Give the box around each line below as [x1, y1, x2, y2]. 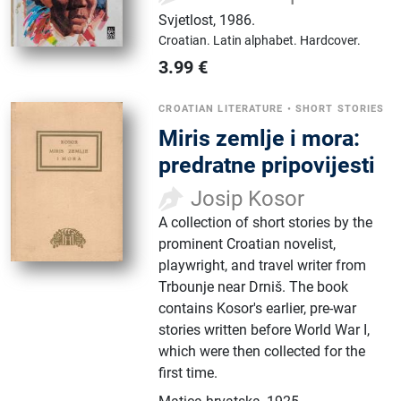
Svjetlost [158, 12, 214, 30]
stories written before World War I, [158, 321, 371, 339]
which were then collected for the [158, 343, 366, 361]
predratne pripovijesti [158, 152, 376, 179]
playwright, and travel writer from [158, 257, 367, 275]
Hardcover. [300, 33, 362, 48]
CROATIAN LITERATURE [158, 103, 284, 115]
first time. [158, 364, 218, 382]
